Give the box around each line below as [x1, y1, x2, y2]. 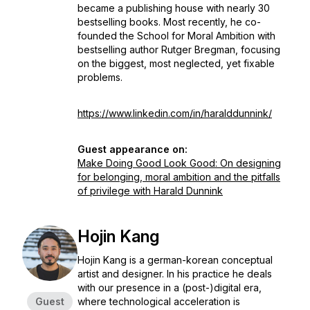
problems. [77, 71, 125, 83]
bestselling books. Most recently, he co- [77, 16, 261, 28]
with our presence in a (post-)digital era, [77, 282, 262, 293]
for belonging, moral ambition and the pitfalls [77, 171, 280, 183]
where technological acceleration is [77, 295, 240, 307]
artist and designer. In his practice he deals [77, 268, 272, 280]
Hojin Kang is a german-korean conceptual [77, 254, 273, 266]
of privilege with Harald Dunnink [77, 185, 223, 197]
